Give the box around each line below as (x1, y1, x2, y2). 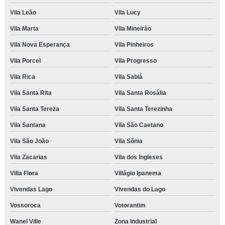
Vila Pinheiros (114, 41, 154, 48)
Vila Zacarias (10, 154, 47, 161)
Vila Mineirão (114, 25, 151, 32)
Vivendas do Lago (114, 186, 165, 193)
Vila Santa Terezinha (114, 105, 172, 113)
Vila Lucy (114, 9, 141, 16)
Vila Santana (10, 122, 46, 129)
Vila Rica (10, 73, 35, 80)
